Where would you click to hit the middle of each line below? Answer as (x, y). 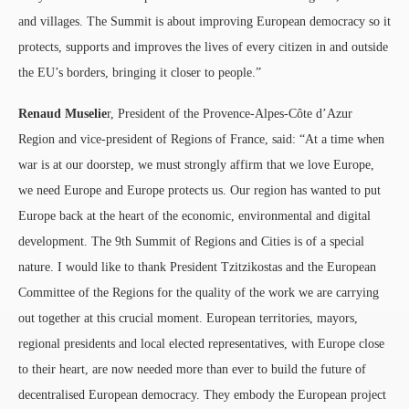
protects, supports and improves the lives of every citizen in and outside (203, 47)
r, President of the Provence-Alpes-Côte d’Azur (230, 113)
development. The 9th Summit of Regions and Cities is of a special (191, 241)
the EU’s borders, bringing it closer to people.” (140, 72)
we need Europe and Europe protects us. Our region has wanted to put (199, 190)
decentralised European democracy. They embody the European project (202, 394)
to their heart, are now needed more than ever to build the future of (192, 369)
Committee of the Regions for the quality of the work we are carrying (199, 292)
